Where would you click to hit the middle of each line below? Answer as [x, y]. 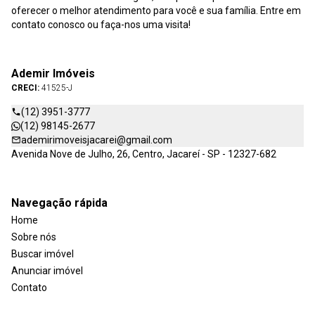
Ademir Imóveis [53, 74]
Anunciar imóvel [47, 271]
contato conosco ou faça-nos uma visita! [101, 25]
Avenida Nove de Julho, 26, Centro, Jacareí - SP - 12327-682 [144, 154]
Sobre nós [34, 237]
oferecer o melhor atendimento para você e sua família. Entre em [156, 11]
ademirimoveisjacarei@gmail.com [97, 140]
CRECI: [26, 88]
